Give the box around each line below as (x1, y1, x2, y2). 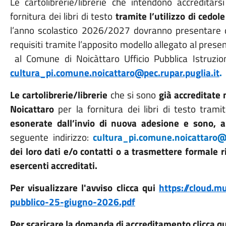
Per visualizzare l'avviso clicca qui (10, 181, 159, 195)
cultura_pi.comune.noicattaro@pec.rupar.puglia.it (10, 66, 219, 80)
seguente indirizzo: (10, 130, 93, 144)
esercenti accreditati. (10, 158, 97, 173)
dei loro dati (10, 144, 64, 158)
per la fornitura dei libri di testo (53, 102, 196, 116)
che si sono (107, 88, 159, 102)
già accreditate (158, 88, 220, 102)
